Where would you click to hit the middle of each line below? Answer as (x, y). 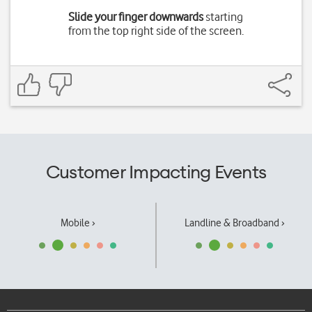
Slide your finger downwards (136, 17)
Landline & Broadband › (234, 223)
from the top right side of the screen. (156, 31)
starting (224, 17)
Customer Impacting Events (156, 172)
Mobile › (78, 223)
